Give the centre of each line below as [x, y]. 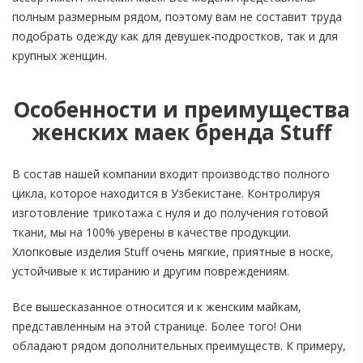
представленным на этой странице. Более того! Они [157, 327]
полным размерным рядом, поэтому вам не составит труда [177, 17]
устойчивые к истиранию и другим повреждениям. [151, 271]
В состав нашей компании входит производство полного [171, 174]
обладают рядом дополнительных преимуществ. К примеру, [179, 346]
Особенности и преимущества [181, 110]
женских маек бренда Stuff [181, 132]
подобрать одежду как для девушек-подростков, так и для [175, 36]
